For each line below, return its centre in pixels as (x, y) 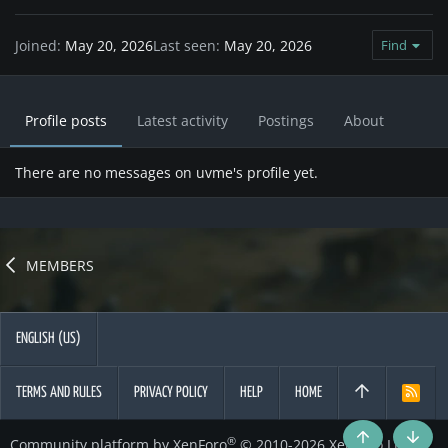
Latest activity (182, 121)
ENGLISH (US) (48, 338)
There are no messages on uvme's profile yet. (166, 173)
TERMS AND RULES (59, 392)
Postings (286, 121)
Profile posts (66, 121)
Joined (36, 45)
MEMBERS (60, 265)
